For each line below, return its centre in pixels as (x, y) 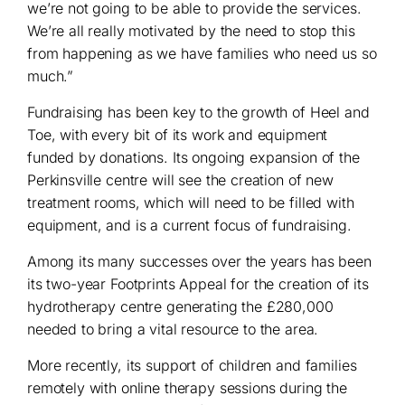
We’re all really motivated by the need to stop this (191, 31)
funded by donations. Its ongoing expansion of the (193, 158)
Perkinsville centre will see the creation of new (180, 180)
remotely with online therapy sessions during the (187, 388)
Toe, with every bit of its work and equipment (178, 135)
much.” (51, 76)
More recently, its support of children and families (192, 366)
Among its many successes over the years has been (199, 262)
